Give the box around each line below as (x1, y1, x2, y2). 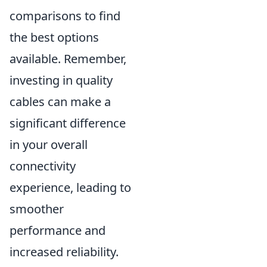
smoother (10, 201, 64, 218)
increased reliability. (10, 244, 119, 260)
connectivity (10, 158, 76, 175)
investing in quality (10, 72, 113, 89)
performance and (10, 222, 105, 239)
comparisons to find (10, 8, 120, 24)
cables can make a (10, 94, 111, 110)
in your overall (10, 136, 88, 153)
